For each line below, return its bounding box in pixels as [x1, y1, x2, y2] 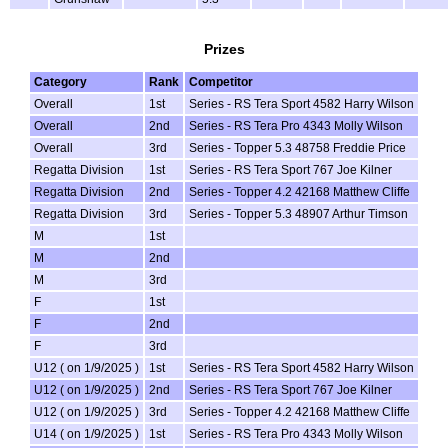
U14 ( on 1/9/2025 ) [34, 428, 139, 441]
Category [34, 76, 87, 89]
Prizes [203, 40, 245, 57]
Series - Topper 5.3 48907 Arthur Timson [189, 208, 408, 221]
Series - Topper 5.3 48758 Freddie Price [189, 142, 406, 155]
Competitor [189, 76, 253, 89]
